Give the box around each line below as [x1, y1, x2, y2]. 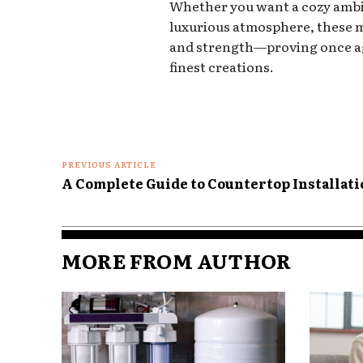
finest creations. [169, 56, 275, 76]
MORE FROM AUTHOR [62, 245, 292, 275]
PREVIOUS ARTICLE [62, 157, 156, 170]
